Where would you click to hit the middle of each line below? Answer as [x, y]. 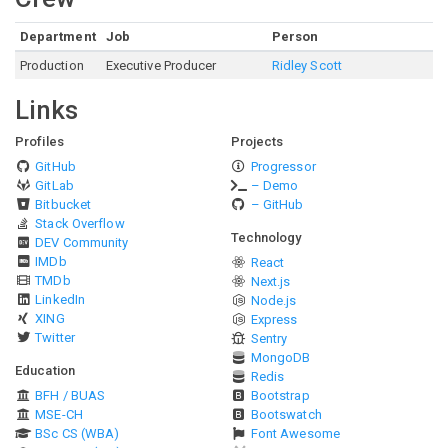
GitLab [54, 186]
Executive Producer [161, 66]
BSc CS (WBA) [77, 434]
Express [274, 320]
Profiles [39, 142]
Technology [266, 238]
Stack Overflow [80, 224]
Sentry [269, 339]
